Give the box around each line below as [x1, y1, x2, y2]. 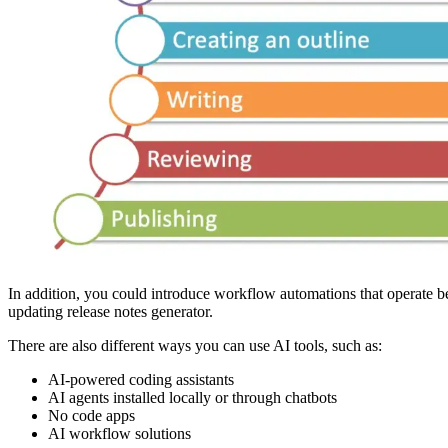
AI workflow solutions [48, 425, 191, 443]
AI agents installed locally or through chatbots [48, 389, 337, 407]
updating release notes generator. [8, 303, 213, 321]
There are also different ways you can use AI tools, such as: [8, 337, 382, 355]
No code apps [48, 407, 135, 425]
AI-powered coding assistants [48, 371, 234, 389]
